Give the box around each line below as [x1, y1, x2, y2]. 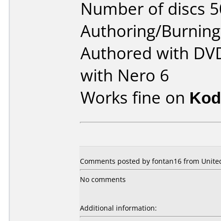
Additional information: [80, 203, 157, 213]
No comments [80, 175, 126, 184]
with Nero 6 [80, 64, 169, 86]
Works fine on [80, 86, 189, 109]
